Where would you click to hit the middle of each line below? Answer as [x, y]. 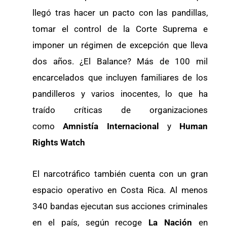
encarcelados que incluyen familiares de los [120, 78]
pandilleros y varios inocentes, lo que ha [120, 94]
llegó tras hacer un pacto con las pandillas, [120, 13]
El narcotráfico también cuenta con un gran [120, 174]
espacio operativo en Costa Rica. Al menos [120, 190]
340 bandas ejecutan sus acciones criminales [120, 206]
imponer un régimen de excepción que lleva [120, 45]
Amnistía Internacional [111, 126]
